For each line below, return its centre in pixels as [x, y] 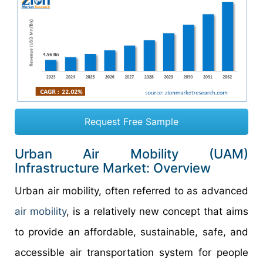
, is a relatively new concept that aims [157, 212]
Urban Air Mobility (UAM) [131, 154]
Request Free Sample [131, 122]
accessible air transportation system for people [131, 253]
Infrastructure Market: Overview [113, 168]
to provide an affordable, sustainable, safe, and [131, 232]
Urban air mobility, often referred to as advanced [131, 191]
